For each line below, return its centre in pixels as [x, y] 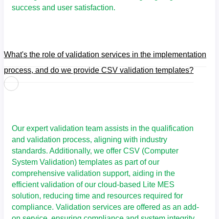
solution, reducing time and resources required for [97, 196]
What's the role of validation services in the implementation [105, 54]
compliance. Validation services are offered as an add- [105, 207]
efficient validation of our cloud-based [77, 185]
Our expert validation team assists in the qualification [103, 129]
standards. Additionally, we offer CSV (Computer [95, 151]
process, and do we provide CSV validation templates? [99, 70]
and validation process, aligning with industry [89, 140]
